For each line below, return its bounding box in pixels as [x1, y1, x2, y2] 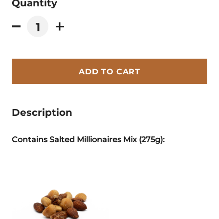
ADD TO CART [79, 66, 140, 76]
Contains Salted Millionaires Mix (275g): [12, 134, 165, 144]
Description [12, 105, 72, 118]
